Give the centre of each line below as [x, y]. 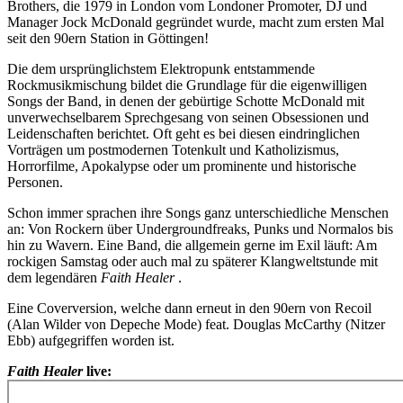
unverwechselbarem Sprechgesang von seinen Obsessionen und [188, 118]
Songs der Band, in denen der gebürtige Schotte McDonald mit [186, 102]
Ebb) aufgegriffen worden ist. [91, 341]
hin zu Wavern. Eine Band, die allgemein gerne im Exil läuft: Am [192, 246]
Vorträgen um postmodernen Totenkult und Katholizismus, [173, 150]
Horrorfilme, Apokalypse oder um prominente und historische [182, 166]
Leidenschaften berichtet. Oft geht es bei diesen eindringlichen [184, 134]
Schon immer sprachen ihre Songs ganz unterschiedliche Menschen [198, 213]
